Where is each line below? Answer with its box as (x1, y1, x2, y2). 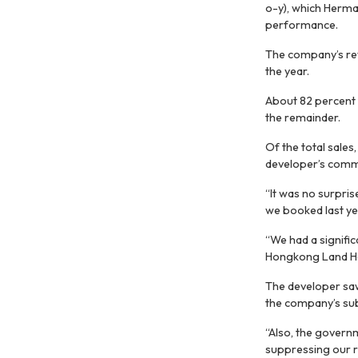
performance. (265, 18, 338, 33)
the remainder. (265, 110, 340, 125)
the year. (265, 64, 309, 79)
